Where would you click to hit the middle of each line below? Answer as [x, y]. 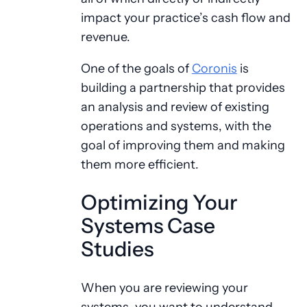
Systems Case [148, 225]
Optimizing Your [159, 202]
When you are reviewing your [164, 287]
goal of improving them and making [183, 145]
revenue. [107, 37]
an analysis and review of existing [175, 107]
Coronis [214, 69]
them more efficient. [139, 164]
